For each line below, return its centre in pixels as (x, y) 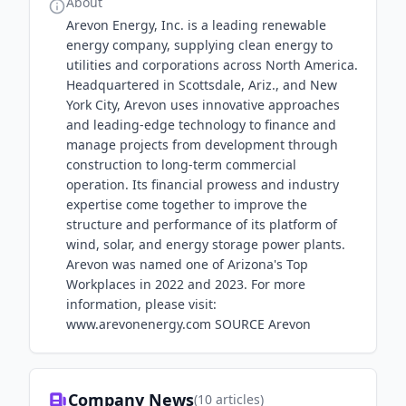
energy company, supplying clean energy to (199, 45)
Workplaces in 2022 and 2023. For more (186, 284)
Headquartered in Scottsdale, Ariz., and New (202, 85)
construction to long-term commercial (181, 164)
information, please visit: (141, 304)
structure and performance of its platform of (202, 224)
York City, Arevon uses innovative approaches (203, 105)
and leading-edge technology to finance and (201, 125)
